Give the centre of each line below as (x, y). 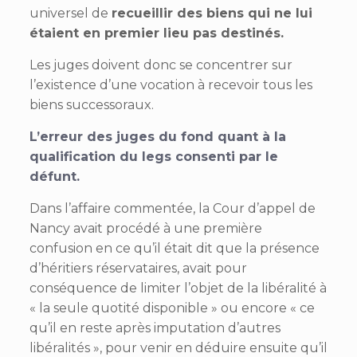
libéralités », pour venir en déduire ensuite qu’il (178, 347)
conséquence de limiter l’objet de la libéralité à (178, 288)
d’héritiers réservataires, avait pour (138, 268)
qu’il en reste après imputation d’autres (155, 328)
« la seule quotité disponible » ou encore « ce (172, 308)
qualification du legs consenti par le (153, 156)
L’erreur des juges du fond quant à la (157, 136)
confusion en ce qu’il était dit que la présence (174, 248)
